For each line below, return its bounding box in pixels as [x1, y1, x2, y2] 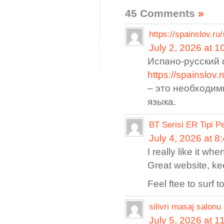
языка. [147, 96, 176, 107]
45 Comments [125, 7, 198, 19]
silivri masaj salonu [149, 202, 221, 211]
